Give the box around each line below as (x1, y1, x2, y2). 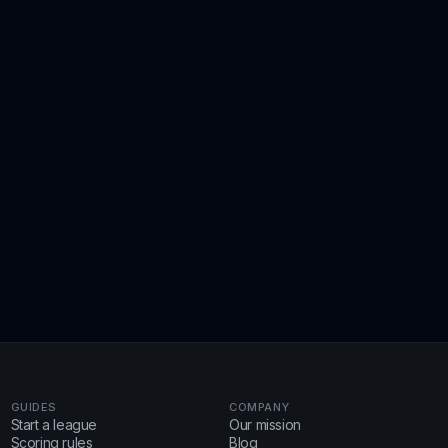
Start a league (10, 416, 98, 433)
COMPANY (229, 400, 290, 414)
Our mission (229, 416, 301, 433)
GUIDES (10, 400, 57, 414)
